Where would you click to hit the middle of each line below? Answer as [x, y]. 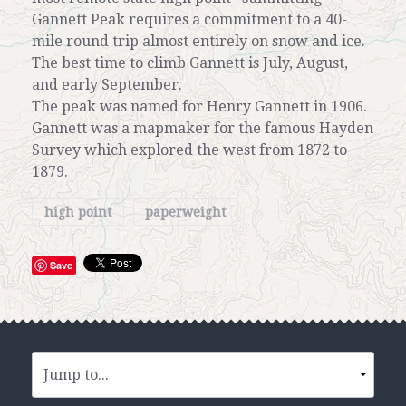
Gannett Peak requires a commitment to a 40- [189, 19]
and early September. [107, 84]
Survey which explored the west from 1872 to [189, 150]
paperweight [186, 212]
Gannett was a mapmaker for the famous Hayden [203, 128]
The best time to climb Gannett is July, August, [190, 63]
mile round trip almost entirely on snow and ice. [198, 41]
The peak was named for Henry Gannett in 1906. [199, 106]
